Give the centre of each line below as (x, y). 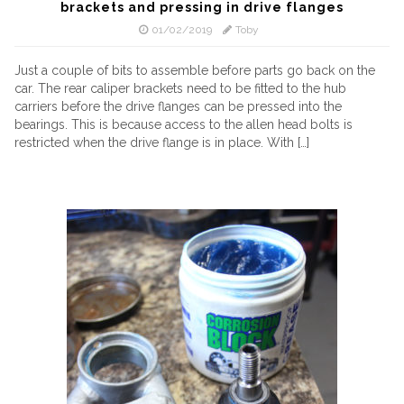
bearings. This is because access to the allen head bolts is (184, 124)
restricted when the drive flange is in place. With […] (162, 142)
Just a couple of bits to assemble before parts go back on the (195, 70)
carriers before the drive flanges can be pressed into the (178, 106)
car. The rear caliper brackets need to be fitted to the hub (180, 88)
